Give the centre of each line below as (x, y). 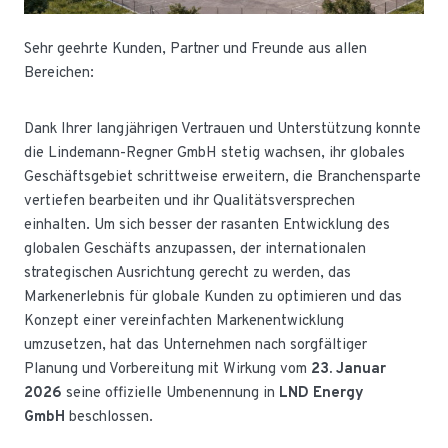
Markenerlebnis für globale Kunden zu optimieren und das (213, 297)
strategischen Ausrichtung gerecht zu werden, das (187, 273)
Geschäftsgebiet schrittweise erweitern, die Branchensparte (222, 177)
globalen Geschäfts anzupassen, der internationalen (195, 249)
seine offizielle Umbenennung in (170, 393)
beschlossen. (109, 417)
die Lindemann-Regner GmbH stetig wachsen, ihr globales (214, 153)
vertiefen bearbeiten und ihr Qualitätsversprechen (189, 201)
